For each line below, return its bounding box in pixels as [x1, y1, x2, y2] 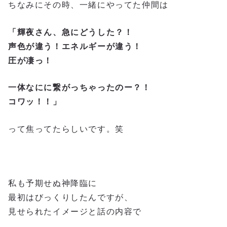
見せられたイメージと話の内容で [8, 207, 142, 216]
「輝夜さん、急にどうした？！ [8, 27, 133, 36]
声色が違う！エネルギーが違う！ [8, 42, 142, 51]
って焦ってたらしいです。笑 [8, 124, 124, 133]
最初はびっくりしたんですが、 [8, 193, 133, 202]
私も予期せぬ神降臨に [8, 179, 98, 188]
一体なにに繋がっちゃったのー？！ [8, 83, 151, 92]
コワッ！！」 [8, 97, 62, 106]
